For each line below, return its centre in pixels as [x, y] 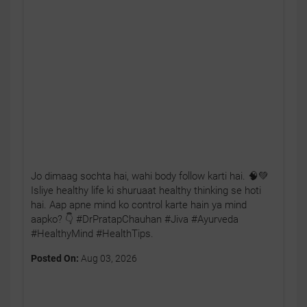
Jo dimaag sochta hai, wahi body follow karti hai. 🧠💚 [150, 176]
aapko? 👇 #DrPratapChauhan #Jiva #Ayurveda [135, 219]
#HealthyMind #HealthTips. [92, 233]
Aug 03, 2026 [108, 258]
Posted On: [55, 258]
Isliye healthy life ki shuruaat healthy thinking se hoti [146, 190]
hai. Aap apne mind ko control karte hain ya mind [139, 205]
